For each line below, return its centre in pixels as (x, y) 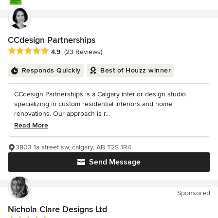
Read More (31, 126)
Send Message (115, 162)
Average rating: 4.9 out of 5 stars (63, 51)
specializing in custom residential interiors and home (93, 104)
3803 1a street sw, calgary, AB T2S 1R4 (73, 147)
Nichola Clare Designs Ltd (57, 209)
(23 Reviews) (83, 52)
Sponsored (194, 193)
